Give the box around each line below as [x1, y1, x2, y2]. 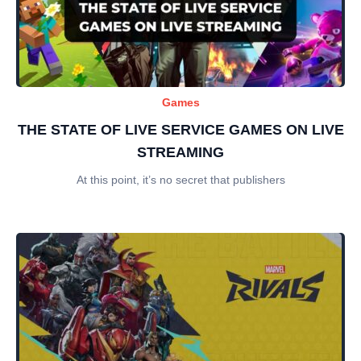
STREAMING [137, 143, 224, 160]
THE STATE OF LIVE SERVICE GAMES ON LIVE [17, 121, 344, 138]
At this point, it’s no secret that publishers [76, 172, 285, 186]
